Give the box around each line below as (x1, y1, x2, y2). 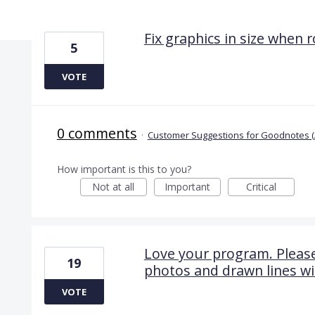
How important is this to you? (56, 162, 191, 176)
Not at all (92, 179, 135, 193)
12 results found (30, 10, 117, 26)
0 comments (56, 123, 137, 143)
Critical (245, 179, 276, 193)
